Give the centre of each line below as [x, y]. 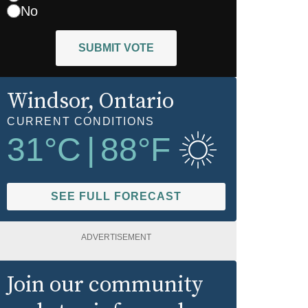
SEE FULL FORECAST [116, 196]
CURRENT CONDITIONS [81, 121]
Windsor [47, 101]
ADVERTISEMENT [116, 237]
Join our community [105, 285]
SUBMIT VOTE [116, 47]
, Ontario [131, 101]
